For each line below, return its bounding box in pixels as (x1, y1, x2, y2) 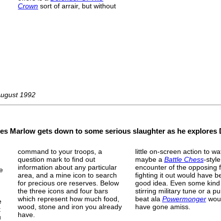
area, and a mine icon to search (18, 171, 117, 179)
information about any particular (18, 163, 117, 171)
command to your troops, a (18, 147, 103, 155)
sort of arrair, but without (38, 1, 116, 10)
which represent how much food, (18, 194, 120, 203)
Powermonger (162, 194, 206, 203)
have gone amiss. (135, 202, 190, 211)
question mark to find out (18, 155, 96, 163)
